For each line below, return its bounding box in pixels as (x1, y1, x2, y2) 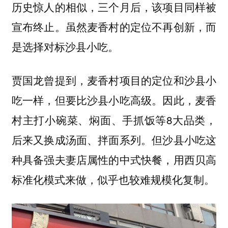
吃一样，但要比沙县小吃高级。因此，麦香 (11, 92, 217, 108)
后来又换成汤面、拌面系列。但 (11, 132, 163, 148)
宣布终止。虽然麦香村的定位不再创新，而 (11, 18, 217, 34)
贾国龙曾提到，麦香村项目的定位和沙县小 (11, 72, 217, 88)
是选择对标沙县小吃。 (11, 38, 119, 54)
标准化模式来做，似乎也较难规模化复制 (11, 172, 204, 187)
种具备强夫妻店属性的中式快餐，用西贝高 (11, 152, 217, 167)
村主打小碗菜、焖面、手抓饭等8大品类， (11, 112, 217, 128)
